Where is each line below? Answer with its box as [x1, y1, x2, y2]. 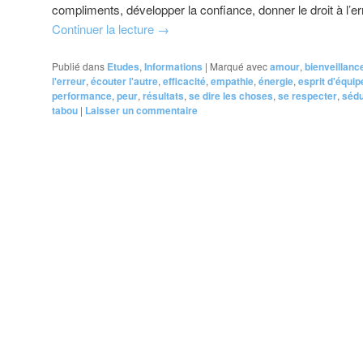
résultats [143, 88, 184, 103]
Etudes [107, 58, 139, 74]
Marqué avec [210, 58, 267, 73]
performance [52, 88, 112, 103]
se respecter [278, 88, 337, 103]
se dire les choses [189, 88, 273, 103]
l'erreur [52, 73, 86, 88]
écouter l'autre [91, 73, 158, 88]
